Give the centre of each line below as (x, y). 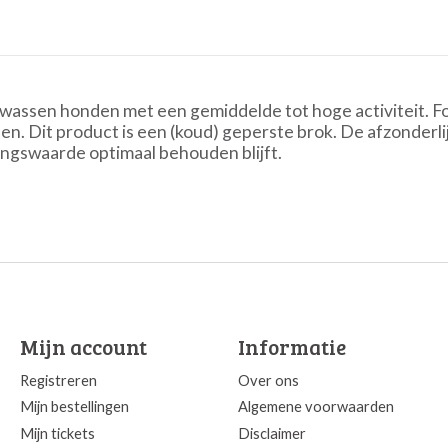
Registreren (58, 381)
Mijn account (83, 347)
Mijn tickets (57, 433)
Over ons (268, 381)
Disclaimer (271, 433)
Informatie (291, 347)
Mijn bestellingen (74, 407)
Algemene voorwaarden (315, 407)
